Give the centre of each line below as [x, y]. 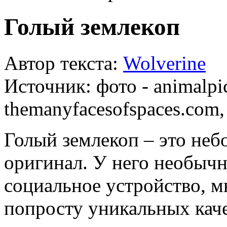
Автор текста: [64, 63]
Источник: [50, 86]
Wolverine [164, 63]
